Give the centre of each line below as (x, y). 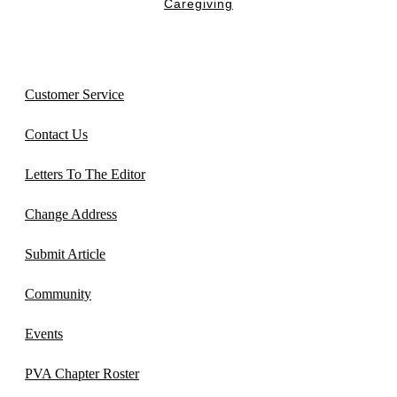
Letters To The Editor (85, 174)
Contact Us (56, 134)
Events (44, 333)
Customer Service (74, 94)
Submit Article (65, 253)
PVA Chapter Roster (82, 373)
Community (58, 293)
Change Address (71, 214)
